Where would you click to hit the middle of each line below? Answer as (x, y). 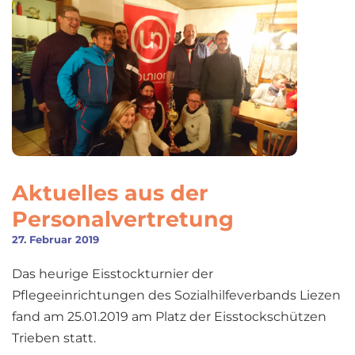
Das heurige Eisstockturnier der (113, 273)
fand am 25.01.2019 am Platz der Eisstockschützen (169, 316)
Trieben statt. (54, 338)
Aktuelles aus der (110, 193)
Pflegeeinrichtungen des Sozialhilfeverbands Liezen (176, 295)
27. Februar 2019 (55, 239)
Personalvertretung (123, 219)
